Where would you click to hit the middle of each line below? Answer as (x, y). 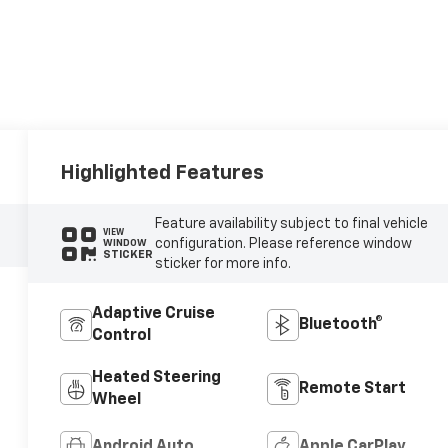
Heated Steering (157, 378)
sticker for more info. (222, 263)
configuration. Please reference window (283, 243)
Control (122, 336)
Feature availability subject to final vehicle (291, 223)
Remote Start (352, 389)
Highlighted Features (162, 172)
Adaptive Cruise (154, 314)
